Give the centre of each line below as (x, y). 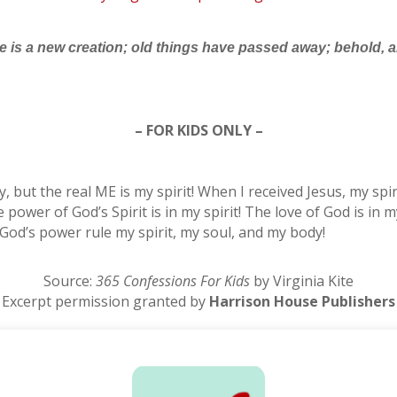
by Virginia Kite (302, 281)
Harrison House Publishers (302, 302)
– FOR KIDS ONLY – (198, 131)
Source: (70, 281)
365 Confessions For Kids (173, 281)
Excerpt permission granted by (105, 302)
